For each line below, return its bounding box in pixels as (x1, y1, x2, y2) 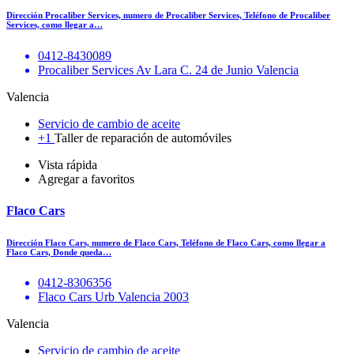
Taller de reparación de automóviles (55, 131, 232, 145)
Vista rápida (38, 158, 97, 172)
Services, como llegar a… (6, 20, 103, 30)
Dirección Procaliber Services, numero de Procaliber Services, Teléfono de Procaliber (6, 10, 330, 21)
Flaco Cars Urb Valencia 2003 (38, 290, 189, 304)
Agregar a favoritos (38, 172, 134, 186)
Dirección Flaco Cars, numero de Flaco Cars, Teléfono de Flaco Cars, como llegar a (6, 237, 326, 247)
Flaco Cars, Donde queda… (6, 247, 111, 257)
